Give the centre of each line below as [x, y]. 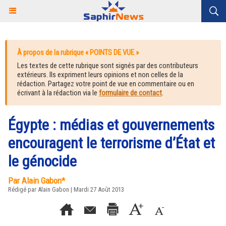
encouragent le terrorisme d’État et [111, 143]
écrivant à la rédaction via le [58, 93]
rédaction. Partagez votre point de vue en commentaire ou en [106, 84]
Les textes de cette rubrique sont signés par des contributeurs [108, 66]
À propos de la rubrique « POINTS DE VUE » [78, 52]
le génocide [42, 161]
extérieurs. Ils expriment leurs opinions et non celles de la [100, 75]
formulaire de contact [130, 93]
